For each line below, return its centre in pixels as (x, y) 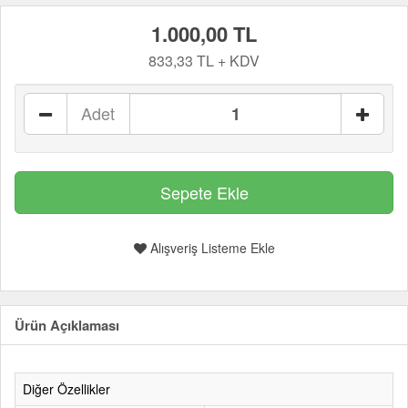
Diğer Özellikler (66, 389)
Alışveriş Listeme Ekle (210, 248)
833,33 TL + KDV (204, 61)
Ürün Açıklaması (67, 325)
